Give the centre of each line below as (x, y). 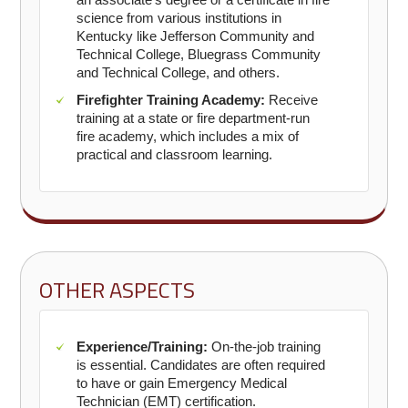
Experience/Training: (143, 347)
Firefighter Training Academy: (171, 100)
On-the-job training (265, 347)
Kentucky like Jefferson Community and (196, 36)
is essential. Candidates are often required (201, 365)
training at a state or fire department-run (194, 118)
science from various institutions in (179, 18)
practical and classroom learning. (175, 154)
